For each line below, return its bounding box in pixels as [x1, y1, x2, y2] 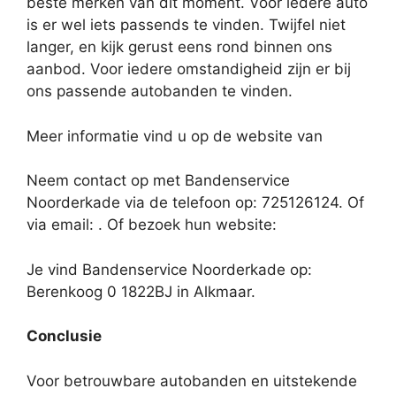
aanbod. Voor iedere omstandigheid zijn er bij [27, 60, 351, 79]
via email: [27, 216, 98, 234]
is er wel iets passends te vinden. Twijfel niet [27, 16, 346, 34]
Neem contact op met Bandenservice [27, 171, 290, 190]
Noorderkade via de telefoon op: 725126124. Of [27, 194, 364, 212]
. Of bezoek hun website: [98, 216, 277, 234]
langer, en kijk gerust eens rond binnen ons [27, 38, 332, 57]
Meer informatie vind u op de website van [27, 126, 323, 145]
